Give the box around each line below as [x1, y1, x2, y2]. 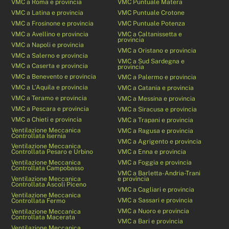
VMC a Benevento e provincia [11, 73, 97, 81]
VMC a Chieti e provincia [11, 115, 82, 123]
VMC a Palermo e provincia [118, 73, 197, 81]
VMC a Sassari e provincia [118, 196, 193, 204]
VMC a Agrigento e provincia [118, 137, 202, 145]
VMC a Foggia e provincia [118, 158, 192, 167]
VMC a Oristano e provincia [118, 46, 197, 54]
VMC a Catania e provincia [118, 84, 194, 92]
